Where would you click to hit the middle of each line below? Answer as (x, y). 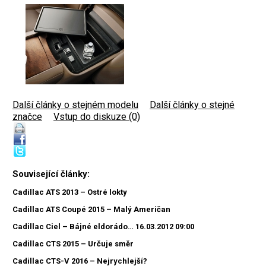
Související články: (51, 174)
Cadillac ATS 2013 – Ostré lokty (70, 192)
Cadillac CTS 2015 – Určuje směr (73, 244)
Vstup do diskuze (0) (97, 117)
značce (27, 117)
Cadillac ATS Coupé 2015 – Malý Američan (91, 210)
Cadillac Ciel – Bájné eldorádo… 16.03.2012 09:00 (103, 227)
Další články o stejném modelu (75, 105)
